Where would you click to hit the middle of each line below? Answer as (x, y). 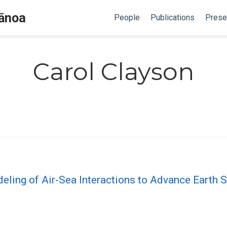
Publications (173, 17)
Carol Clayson (113, 71)
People (127, 17)
